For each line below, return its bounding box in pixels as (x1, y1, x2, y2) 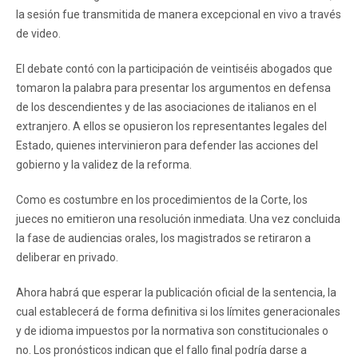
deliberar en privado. (16, 250, 118, 264)
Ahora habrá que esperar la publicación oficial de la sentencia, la (16, 285, 336, 299)
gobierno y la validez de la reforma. (16, 157, 192, 171)
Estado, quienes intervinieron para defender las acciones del (16, 138, 318, 152)
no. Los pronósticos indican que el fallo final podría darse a (16, 343, 307, 356)
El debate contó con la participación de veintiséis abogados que (16, 62, 332, 75)
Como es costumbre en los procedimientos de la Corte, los (16, 193, 308, 206)
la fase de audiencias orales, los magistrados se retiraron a (16, 231, 311, 245)
